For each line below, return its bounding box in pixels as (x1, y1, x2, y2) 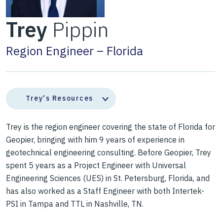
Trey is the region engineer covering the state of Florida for (6, 122, 215, 132)
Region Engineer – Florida (6, 43, 143, 59)
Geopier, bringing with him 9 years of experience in (6, 135, 184, 145)
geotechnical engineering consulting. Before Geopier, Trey (6, 147, 211, 158)
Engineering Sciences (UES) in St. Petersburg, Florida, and (6, 173, 210, 184)
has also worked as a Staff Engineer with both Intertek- (6, 186, 204, 196)
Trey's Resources (26, 94, 93, 103)
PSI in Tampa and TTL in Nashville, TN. (6, 199, 144, 209)
